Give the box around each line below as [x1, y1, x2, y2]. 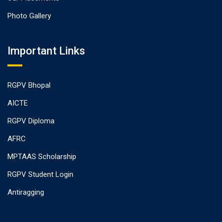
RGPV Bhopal [7, 80, 51, 90]
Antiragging [7, 187, 44, 197]
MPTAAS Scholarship [7, 152, 76, 161]
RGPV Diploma [7, 116, 55, 125]
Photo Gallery [7, 11, 51, 20]
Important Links [7, 44, 85, 57]
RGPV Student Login [7, 169, 73, 179]
